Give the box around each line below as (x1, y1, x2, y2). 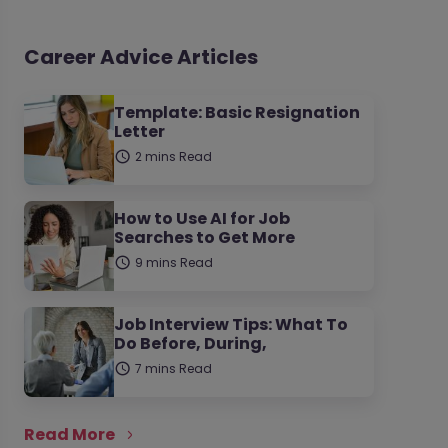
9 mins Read (134, 254, 213, 271)
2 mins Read (134, 148, 212, 165)
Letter (113, 120, 165, 143)
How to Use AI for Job (113, 207, 290, 230)
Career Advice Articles (23, 43, 258, 71)
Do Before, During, (113, 332, 267, 355)
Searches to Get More (113, 226, 295, 249)
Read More (23, 423, 115, 446)
